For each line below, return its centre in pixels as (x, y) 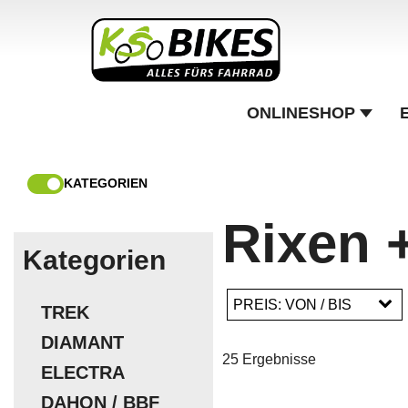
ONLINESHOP (301, 112)
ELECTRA (83, 372)
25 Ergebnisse (269, 359)
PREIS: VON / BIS (292, 305)
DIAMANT (82, 342)
